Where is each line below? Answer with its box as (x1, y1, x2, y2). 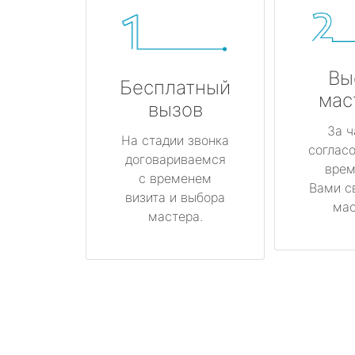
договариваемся (124, 151, 226, 167)
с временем (139, 170, 212, 186)
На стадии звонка (121, 132, 229, 148)
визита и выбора (125, 189, 225, 205)
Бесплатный (120, 75, 231, 99)
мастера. (147, 208, 203, 224)
